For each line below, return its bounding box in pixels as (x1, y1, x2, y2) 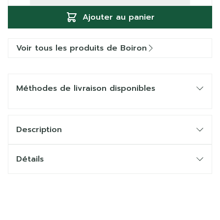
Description (16, 124, 62, 136)
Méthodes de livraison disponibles (16, 82, 155, 94)
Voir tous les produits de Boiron (16, 42, 147, 54)
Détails (16, 153, 44, 165)
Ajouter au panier (82, 11, 155, 23)
